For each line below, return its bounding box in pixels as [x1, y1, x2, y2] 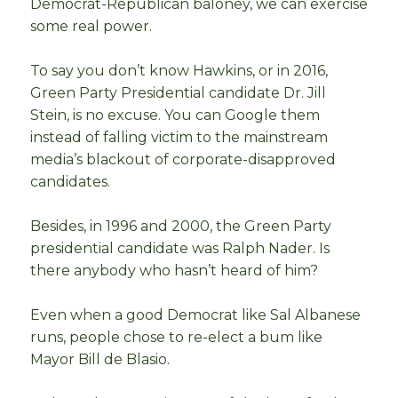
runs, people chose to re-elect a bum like [30, 329, 322, 346]
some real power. [30, 18, 152, 36]
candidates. [30, 173, 110, 191]
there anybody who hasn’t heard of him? [30, 262, 318, 280]
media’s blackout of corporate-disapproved [30, 151, 336, 169]
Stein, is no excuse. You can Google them [30, 107, 320, 124]
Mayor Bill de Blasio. [30, 351, 170, 369]
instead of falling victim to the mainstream [30, 129, 328, 147]
